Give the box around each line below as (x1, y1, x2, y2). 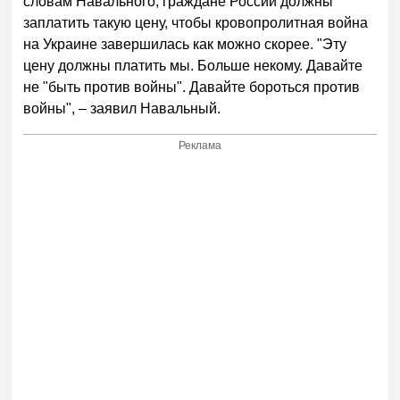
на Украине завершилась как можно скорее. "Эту (23, 37, 347, 53)
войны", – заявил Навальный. (23, 101, 225, 117)
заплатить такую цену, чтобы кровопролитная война (23, 15, 369, 31)
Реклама (179, 139, 222, 153)
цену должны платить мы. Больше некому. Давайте (23, 58, 363, 74)
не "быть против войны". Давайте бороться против (23, 79, 361, 96)
